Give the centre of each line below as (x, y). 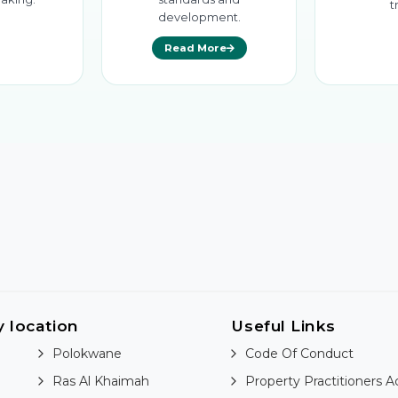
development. (199, 17)
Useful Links (283, 326)
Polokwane (88, 354)
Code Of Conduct (300, 354)
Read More (195, 48)
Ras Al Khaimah (101, 382)
